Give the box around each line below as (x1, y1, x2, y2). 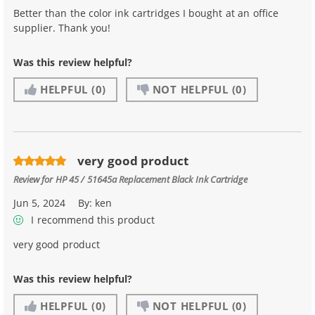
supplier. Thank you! (13, 21, 110, 35)
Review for (13, 172, 56, 185)
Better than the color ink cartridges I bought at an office (13, 6, 278, 20)
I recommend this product (28, 213, 155, 227)
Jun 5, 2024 (13, 195, 65, 210)
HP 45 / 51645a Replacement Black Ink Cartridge (55, 172, 248, 185)
